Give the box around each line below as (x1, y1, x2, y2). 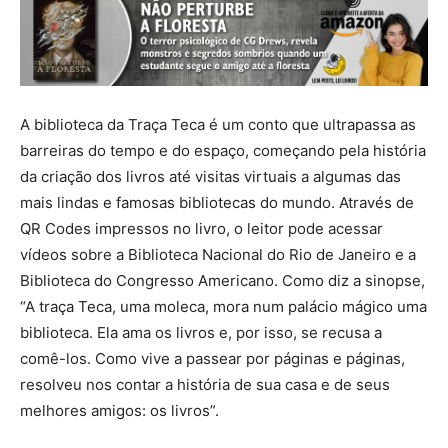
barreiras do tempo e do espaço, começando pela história (20, 140, 426, 160)
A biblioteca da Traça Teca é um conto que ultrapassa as (20, 114, 416, 134)
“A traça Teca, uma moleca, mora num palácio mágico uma (20, 296, 427, 316)
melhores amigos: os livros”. (20, 400, 219, 420)
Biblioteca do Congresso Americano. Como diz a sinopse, (20, 270, 425, 290)
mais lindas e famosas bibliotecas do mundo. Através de (20, 192, 414, 212)
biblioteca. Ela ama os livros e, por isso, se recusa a (20, 322, 382, 342)
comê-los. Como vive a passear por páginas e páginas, (20, 348, 405, 368)
